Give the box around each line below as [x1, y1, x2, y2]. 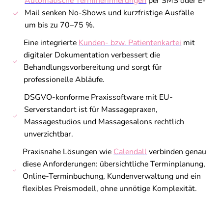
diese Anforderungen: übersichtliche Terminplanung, [23, 159, 206, 170]
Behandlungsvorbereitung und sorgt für [24, 62, 163, 73]
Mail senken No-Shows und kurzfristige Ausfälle [25, 7, 194, 19]
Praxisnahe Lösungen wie [23, 146, 114, 158]
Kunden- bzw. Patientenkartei [79, 37, 182, 49]
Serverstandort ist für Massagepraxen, [24, 104, 158, 115]
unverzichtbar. [24, 129, 73, 140]
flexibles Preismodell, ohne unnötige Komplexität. [23, 183, 197, 194]
